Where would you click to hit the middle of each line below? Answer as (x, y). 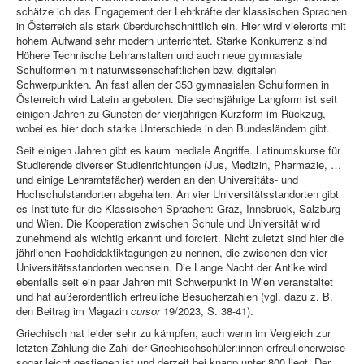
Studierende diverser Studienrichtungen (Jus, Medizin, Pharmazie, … (179, 165)
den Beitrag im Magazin (74, 311)
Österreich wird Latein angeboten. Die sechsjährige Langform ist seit (177, 99)
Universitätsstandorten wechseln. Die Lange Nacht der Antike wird (171, 267)
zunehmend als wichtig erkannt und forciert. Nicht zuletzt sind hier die (180, 238)
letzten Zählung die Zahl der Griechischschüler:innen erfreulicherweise (181, 348)
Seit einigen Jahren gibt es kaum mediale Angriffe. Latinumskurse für (178, 150)
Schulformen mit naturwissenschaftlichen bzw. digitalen (146, 70)
